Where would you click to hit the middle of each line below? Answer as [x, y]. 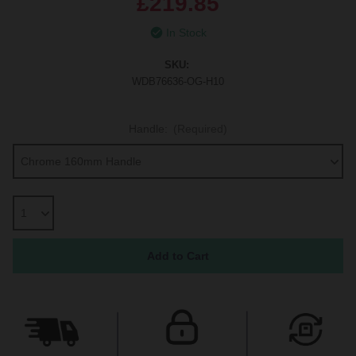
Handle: [149, 129]
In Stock [186, 33]
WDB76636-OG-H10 [178, 82]
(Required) [201, 129]
